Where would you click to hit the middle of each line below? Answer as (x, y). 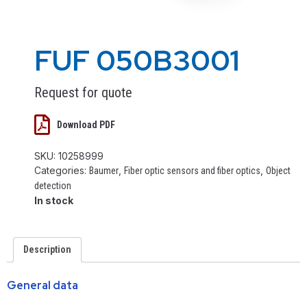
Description (47, 249)
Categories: (62, 171)
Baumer (104, 171)
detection (53, 186)
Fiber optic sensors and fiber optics (192, 171)
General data (42, 286)
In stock (54, 201)
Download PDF (86, 124)
